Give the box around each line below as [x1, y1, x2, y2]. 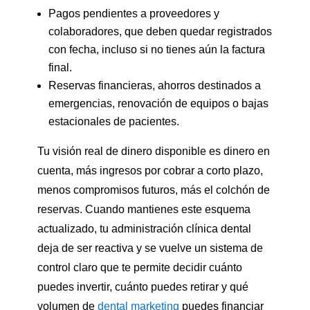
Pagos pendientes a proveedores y [48, 8, 219, 20]
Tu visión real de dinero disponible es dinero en [37, 145, 270, 158]
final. [48, 62, 72, 74]
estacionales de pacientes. [48, 116, 179, 128]
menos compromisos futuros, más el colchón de [37, 184, 270, 197]
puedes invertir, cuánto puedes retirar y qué [37, 281, 248, 293]
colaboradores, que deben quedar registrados [48, 26, 272, 38]
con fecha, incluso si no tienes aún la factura [48, 44, 265, 56]
